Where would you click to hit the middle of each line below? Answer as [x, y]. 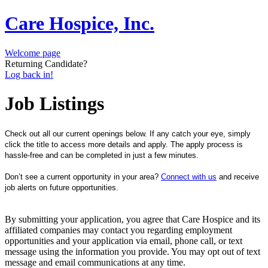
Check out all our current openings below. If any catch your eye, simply [128, 133]
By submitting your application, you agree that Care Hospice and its [133, 219]
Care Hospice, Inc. [80, 24]
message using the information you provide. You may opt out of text [133, 251]
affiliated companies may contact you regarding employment [118, 230]
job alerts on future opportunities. [62, 187]
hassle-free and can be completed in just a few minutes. [102, 155]
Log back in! [29, 74]
